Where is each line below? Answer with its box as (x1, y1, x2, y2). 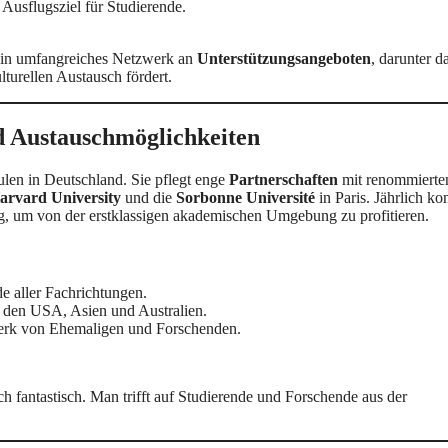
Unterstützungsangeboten (197, 49, 371, 67)
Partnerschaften (229, 170, 338, 188)
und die (121, 188, 176, 206)
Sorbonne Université (176, 188, 315, 206)
